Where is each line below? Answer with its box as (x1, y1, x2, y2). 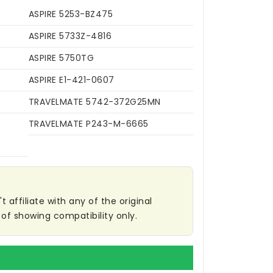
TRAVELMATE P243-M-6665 (28, 118, 149, 130)
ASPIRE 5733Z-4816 (28, 30, 112, 43)
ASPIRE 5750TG (28, 52, 94, 65)
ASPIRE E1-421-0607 (28, 74, 115, 87)
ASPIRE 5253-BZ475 (28, 8, 113, 21)
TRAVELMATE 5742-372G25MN (28, 96, 161, 108)
